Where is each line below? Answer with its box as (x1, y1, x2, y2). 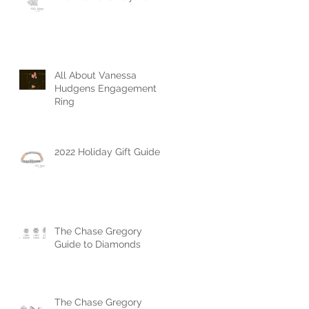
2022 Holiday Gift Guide (54, 146, 160, 157)
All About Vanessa (54, 69, 137, 81)
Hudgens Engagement (54, 82, 157, 94)
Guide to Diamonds (54, 238, 141, 250)
